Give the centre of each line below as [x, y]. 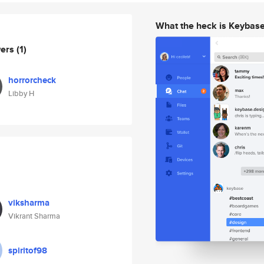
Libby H [21, 93]
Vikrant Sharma [34, 216]
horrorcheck [32, 80]
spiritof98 [28, 250]
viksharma [29, 203]
